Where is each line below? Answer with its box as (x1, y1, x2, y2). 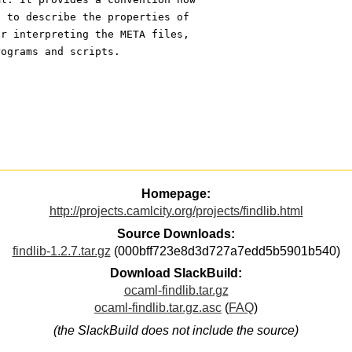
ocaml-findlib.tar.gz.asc (94, 301, 222, 315)
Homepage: (141, 187, 211, 201)
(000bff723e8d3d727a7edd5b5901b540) (110, 244, 340, 258)
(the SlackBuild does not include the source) (53, 323, 299, 337)
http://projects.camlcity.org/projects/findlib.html (49, 204, 303, 218)
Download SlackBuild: (110, 266, 242, 280)
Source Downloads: (117, 226, 235, 240)
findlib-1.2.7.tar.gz (12, 244, 111, 258)
